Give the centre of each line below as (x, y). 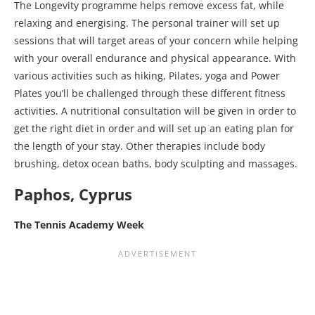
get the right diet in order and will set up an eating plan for (154, 128)
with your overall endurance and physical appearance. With (155, 58)
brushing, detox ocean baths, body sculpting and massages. (156, 163)
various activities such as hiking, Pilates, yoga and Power (147, 75)
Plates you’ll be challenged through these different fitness (150, 93)
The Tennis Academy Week (79, 224)
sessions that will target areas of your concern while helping (156, 40)
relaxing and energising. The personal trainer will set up (147, 22)
